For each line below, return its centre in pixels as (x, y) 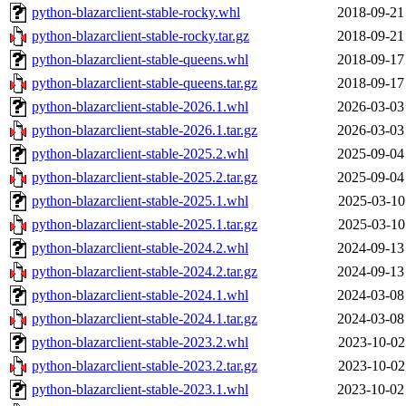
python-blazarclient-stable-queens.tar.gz (145, 83)
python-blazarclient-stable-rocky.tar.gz (140, 36)
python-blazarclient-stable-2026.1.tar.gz (145, 130)
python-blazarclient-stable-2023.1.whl (140, 390)
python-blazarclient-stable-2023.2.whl (140, 343)
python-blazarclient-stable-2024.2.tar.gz (145, 272)
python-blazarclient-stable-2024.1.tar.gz (145, 319)
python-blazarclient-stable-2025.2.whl (140, 154)
